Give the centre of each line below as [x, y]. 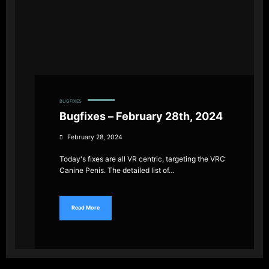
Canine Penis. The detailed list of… [117, 170]
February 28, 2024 [95, 137]
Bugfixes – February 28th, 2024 [141, 116]
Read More [86, 208]
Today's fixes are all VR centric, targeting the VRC [142, 159]
